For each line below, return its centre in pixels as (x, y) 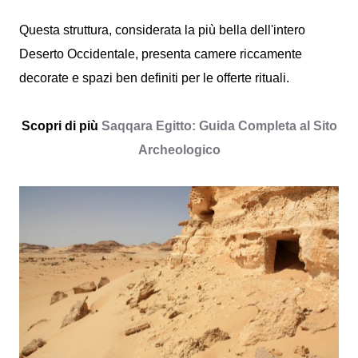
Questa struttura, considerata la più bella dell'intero (162, 30)
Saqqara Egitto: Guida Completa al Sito (219, 125)
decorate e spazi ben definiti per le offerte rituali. (154, 78)
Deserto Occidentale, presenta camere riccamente (161, 54)
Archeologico (179, 149)
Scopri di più (61, 125)
